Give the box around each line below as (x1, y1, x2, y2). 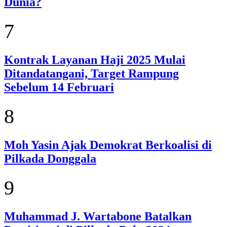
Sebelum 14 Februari (4, 81, 114, 94)
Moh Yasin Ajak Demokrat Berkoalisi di (4, 138, 212, 152)
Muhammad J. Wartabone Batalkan (4, 209, 192, 223)
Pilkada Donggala (4, 152, 96, 166)
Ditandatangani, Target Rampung (4, 67, 179, 81)
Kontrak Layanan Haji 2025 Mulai (4, 53, 185, 67)
